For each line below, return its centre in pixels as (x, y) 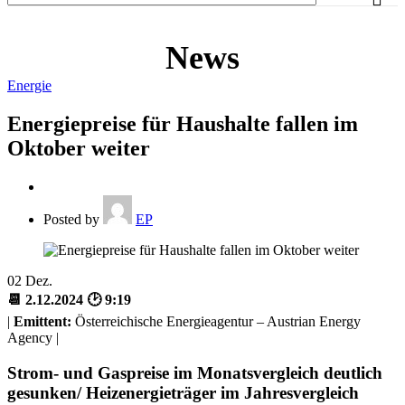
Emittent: (42, 321)
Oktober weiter (79, 148)
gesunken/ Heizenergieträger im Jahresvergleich (183, 392)
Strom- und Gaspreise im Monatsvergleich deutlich (195, 372)
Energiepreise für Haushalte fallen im (183, 123)
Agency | (33, 337)
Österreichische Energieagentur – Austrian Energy (216, 321)
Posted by (71, 219)
